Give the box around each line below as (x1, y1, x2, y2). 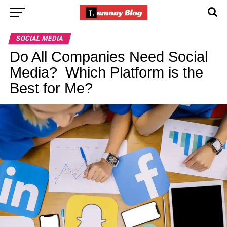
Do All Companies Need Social (9, 49, 208, 65)
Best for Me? (9, 80, 93, 96)
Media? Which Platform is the (9, 64, 203, 81)
